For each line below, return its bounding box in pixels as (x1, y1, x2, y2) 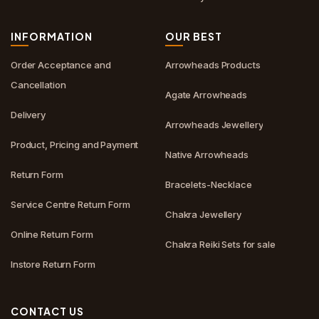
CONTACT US (11, 305, 84, 318)
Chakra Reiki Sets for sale (165, 239, 276, 250)
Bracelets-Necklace (165, 179, 252, 190)
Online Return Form (11, 229, 93, 240)
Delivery (11, 109, 46, 120)
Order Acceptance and (11, 59, 111, 70)
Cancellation (11, 79, 66, 90)
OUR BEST (165, 30, 222, 43)
